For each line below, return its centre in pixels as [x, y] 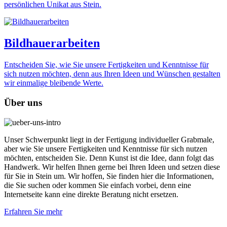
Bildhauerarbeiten [52, 43]
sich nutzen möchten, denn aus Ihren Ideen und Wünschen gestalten [112, 74]
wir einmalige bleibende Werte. [54, 83]
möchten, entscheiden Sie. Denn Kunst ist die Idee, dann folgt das [109, 158]
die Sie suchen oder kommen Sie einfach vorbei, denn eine [98, 185]
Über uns [23, 102]
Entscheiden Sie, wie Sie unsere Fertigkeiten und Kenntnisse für [106, 65]
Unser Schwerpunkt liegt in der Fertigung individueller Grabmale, [109, 139]
